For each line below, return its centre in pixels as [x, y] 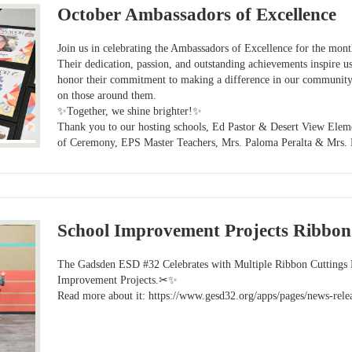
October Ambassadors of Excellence [197, 15]
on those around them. [107, 96]
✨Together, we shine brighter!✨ [130, 112]
